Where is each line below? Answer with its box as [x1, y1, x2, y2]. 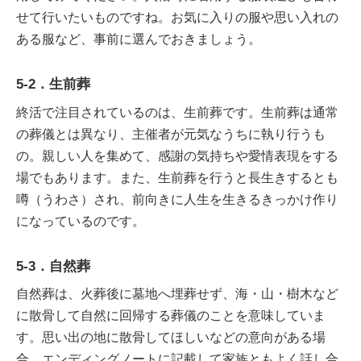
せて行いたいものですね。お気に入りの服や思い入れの [16, 10, 338, 24]
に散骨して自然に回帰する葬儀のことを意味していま [16, 309, 326, 322]
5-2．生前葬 [16, 77, 90, 92]
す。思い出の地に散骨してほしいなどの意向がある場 [16, 330, 326, 344]
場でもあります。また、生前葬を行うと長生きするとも [16, 170, 338, 185]
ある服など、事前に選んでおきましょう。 [16, 32, 261, 46]
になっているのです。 [16, 214, 145, 228]
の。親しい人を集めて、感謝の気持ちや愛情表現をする [16, 148, 338, 163]
